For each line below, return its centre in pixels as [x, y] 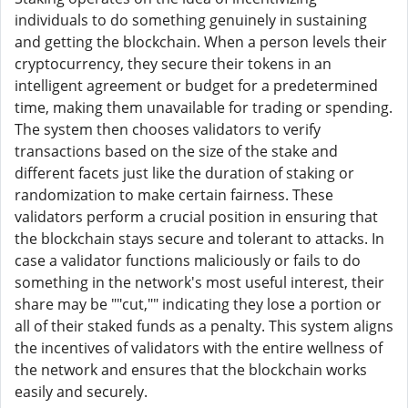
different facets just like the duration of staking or [184, 173]
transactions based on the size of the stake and [176, 151]
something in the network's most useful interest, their [199, 282]
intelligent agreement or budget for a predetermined [196, 86]
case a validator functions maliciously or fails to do [188, 260]
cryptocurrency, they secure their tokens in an [173, 64]
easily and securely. [81, 392]
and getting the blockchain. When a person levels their [201, 42]
